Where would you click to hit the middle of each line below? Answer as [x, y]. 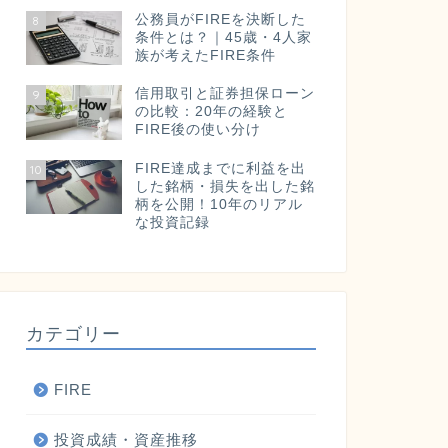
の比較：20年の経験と [211, 112]
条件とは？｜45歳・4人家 [223, 37]
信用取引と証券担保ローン [224, 94]
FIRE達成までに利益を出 [220, 168]
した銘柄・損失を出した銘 [224, 186]
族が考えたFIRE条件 [205, 55]
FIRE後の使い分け [197, 130]
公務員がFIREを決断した [220, 19]
